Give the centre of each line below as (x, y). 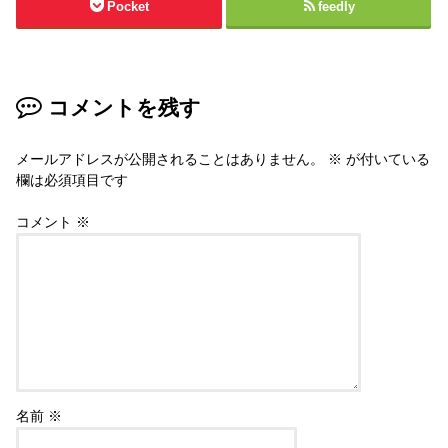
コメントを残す (124, 107)
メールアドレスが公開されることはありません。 (170, 159)
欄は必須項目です (72, 180)
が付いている (386, 159)
